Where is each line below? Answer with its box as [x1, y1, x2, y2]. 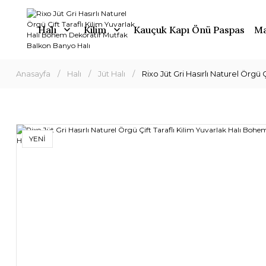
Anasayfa [16, 69, 50, 78]
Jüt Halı [98, 69, 125, 78]
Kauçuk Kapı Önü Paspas [133, 24, 245, 36]
